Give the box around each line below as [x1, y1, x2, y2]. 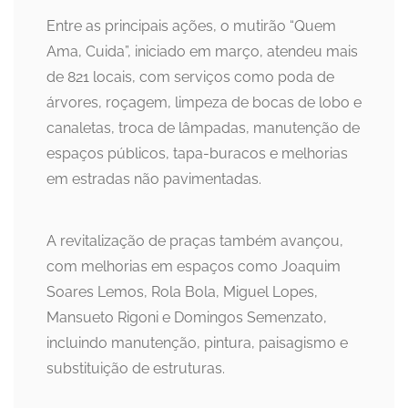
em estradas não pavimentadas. [46, 170, 261, 189]
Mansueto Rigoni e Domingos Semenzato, [46, 309, 327, 327]
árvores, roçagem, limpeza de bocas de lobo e [46, 94, 362, 112]
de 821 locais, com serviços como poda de [46, 68, 334, 87]
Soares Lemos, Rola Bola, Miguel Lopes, [46, 283, 318, 301]
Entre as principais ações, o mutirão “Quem [46, 17, 336, 36]
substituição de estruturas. [46, 360, 225, 378]
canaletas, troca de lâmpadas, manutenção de [46, 119, 360, 138]
